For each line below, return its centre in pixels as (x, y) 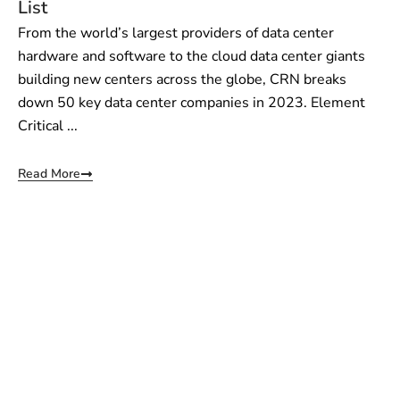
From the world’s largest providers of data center (176, 33)
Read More (49, 173)
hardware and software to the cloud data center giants (192, 56)
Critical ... (48, 125)
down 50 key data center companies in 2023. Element (192, 102)
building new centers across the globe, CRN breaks (182, 79)
